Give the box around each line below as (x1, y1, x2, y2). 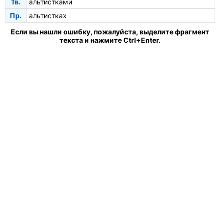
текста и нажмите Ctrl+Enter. (59, 35, 161, 44)
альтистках (29, 11, 67, 20)
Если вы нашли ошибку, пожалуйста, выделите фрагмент (11, 27, 209, 36)
